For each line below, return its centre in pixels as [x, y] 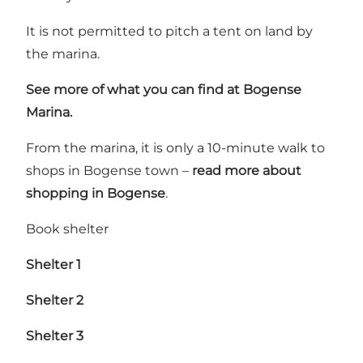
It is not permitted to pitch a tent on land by [169, 31]
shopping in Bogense [96, 193]
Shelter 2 [55, 300]
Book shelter [67, 228]
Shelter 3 [55, 335]
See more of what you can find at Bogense [164, 89]
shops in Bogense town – [109, 170]
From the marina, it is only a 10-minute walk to [175, 147]
